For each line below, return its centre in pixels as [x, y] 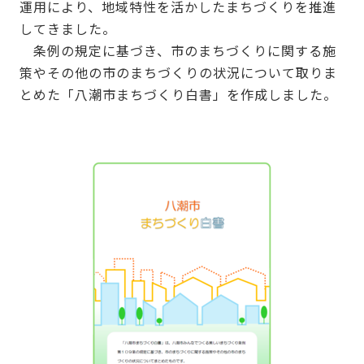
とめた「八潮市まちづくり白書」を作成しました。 [178, 94]
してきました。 [74, 28]
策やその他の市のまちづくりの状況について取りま [178, 72]
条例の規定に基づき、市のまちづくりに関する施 [178, 50]
